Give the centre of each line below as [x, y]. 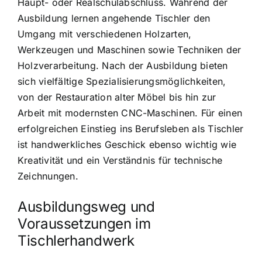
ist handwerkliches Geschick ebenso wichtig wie [127, 144]
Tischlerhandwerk [76, 240]
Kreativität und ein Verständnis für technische [120, 160]
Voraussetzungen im [84, 223]
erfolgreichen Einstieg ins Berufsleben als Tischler [131, 128]
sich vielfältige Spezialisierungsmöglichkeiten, [122, 81]
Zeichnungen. [48, 176]
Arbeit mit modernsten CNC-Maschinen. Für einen [130, 113]
